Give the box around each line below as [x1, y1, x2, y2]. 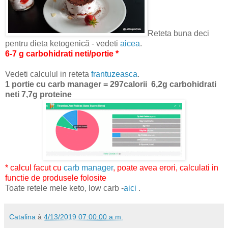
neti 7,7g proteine [5, 90, 72, 99]
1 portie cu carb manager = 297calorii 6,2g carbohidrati [5, 79, 216, 89]
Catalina [9, 212, 36, 221]
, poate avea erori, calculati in [113, 163, 218, 172]
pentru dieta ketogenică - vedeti [5, 39, 120, 48]
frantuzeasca [91, 69, 137, 78]
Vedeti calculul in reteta [5, 69, 91, 78]
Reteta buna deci [148, 28, 209, 38]
